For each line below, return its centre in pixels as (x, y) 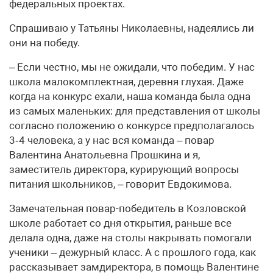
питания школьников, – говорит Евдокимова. (120, 184)
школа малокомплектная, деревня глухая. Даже (126, 82)
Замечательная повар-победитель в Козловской (128, 209)
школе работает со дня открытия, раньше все (120, 223)
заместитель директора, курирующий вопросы (124, 170)
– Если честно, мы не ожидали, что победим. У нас (132, 67)
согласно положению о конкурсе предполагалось (132, 126)
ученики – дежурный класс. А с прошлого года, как (133, 253)
